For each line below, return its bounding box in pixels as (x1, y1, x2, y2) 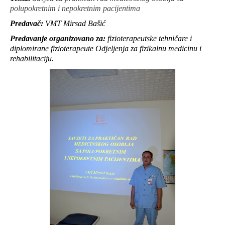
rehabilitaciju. (10, 54, 54, 63)
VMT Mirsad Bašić (43, 19, 105, 28)
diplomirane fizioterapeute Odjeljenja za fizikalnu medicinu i (10, 44, 201, 53)
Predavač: (10, 19, 43, 28)
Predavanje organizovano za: (10, 34, 107, 43)
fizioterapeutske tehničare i (107, 34, 192, 43)
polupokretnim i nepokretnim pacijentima (10, 4, 140, 13)
